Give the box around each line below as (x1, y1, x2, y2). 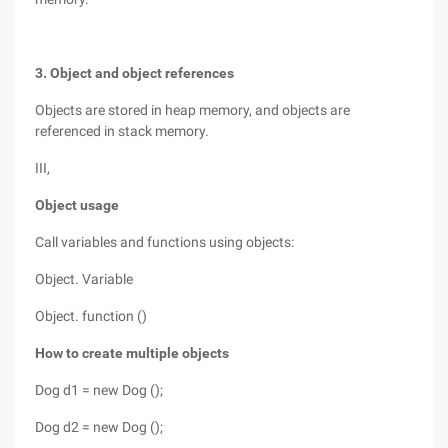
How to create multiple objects (35, 345, 229, 361)
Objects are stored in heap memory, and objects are (35, 102, 350, 118)
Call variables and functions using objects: (35, 234, 294, 250)
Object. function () (35, 308, 147, 324)
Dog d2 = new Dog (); (35, 419, 163, 435)
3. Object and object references (35, 65, 234, 81)
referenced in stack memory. (35, 123, 209, 139)
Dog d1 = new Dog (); (35, 382, 163, 398)
